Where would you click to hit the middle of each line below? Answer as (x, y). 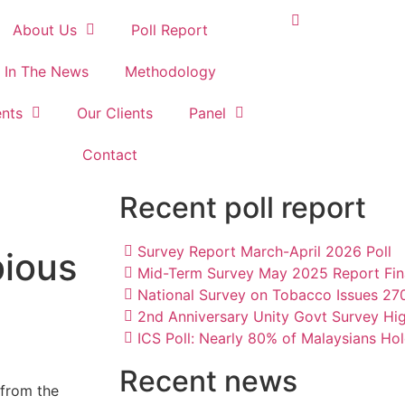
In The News (46, 71)
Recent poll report (243, 207)
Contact (110, 155)
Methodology (170, 71)
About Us (44, 30)
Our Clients (114, 113)
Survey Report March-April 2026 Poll (264, 251)
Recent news (208, 381)
